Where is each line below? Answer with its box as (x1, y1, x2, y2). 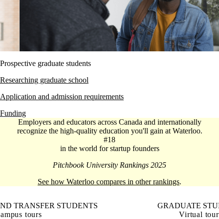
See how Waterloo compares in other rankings (38, 177, 179, 186)
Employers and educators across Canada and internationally (18, 118, 201, 126)
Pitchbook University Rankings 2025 (53, 161, 166, 169)
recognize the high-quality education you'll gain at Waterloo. (17, 127, 202, 135)
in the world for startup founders (60, 144, 159, 153)
